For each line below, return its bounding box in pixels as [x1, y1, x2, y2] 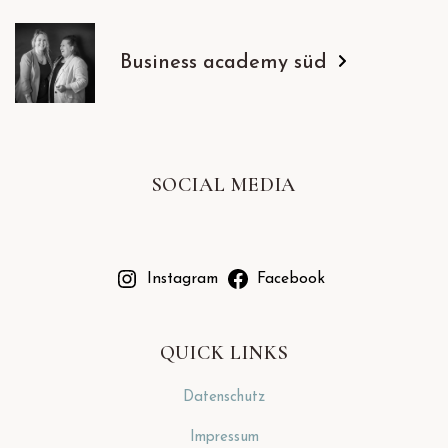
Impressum [189, 429, 259, 445]
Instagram [146, 270, 218, 287]
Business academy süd [120, 52, 333, 73]
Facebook [257, 270, 326, 287]
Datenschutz [183, 389, 265, 405]
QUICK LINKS [159, 340, 289, 365]
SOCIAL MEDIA [151, 172, 297, 197]
